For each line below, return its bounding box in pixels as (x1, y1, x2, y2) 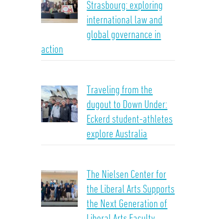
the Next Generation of (87, 197, 168, 210)
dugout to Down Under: (87, 97, 168, 110)
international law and (87, 13, 163, 26)
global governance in (87, 27, 161, 41)
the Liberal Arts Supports (87, 182, 175, 195)
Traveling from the (87, 83, 153, 96)
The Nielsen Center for (87, 167, 167, 180)
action (41, 42, 64, 55)
